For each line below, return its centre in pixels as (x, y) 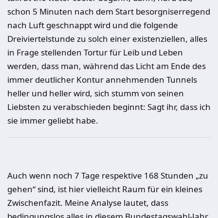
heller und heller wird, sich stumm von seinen (96, 93)
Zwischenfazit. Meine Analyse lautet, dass (88, 203)
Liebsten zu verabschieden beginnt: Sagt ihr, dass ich (109, 107)
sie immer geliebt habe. (53, 120)
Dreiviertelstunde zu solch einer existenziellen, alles (107, 39)
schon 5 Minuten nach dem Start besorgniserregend (109, 11)
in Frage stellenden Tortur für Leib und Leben (95, 52)
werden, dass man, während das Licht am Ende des (107, 66)
